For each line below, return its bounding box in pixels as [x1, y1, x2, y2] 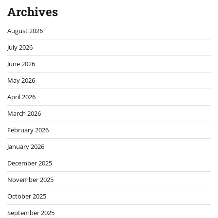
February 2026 [7, 126, 49, 135]
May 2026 [7, 76, 35, 85]
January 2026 [7, 142, 44, 151]
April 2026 [7, 92, 36, 102]
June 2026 [7, 59, 35, 69]
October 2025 [7, 192, 46, 201]
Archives [7, 4, 58, 20]
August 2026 [7, 26, 43, 36]
